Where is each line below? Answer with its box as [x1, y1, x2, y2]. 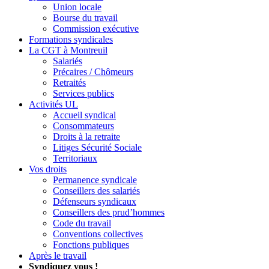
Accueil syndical [53, 109, 116, 120]
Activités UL [29, 98, 78, 109]
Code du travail [53, 217, 111, 228]
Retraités [53, 77, 86, 88]
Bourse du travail [53, 12, 118, 23]
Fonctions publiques [53, 239, 129, 250]
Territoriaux [53, 153, 97, 163]
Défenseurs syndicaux [53, 196, 136, 207]
